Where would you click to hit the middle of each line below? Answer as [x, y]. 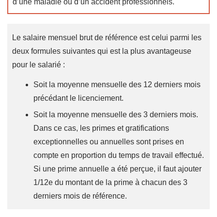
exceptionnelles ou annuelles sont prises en [109, 142]
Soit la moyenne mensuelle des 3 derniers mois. [116, 115]
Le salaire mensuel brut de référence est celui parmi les [107, 38]
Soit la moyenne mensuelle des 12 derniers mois [117, 85]
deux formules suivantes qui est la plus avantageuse [102, 51]
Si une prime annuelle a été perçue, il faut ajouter [117, 169]
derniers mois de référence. [80, 196]
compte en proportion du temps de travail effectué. [119, 155]
